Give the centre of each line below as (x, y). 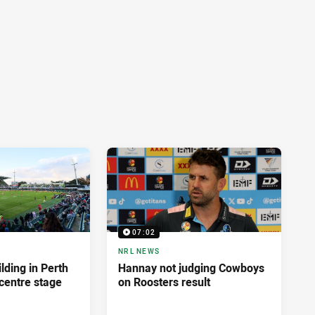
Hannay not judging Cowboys (191, 268)
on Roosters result (164, 282)
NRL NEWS (139, 251)
